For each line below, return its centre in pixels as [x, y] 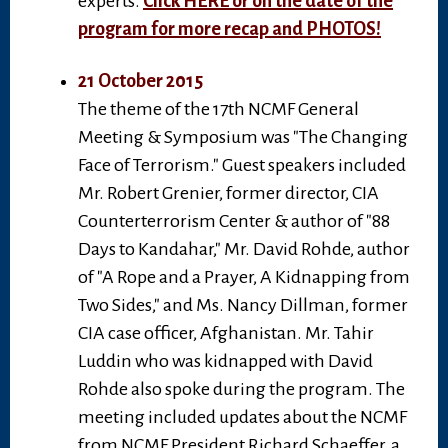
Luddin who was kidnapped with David [225, 361]
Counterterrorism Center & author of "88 [234, 221]
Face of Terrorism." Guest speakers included [242, 165]
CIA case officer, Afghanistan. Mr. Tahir [226, 333]
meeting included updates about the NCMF [242, 417]
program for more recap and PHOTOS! [229, 29]
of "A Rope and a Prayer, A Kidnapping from [244, 277]
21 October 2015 [140, 81]
